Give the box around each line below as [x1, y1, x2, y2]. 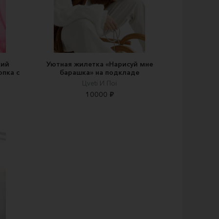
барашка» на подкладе [60, 68, 139, 77]
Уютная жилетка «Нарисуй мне [46, 60, 153, 68]
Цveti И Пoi [82, 79, 117, 88]
